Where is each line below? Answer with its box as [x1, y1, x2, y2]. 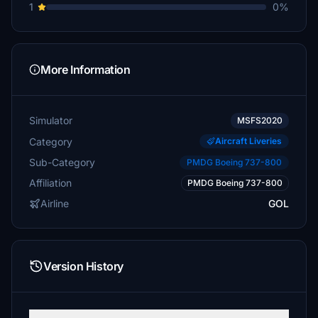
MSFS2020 [237, 115, 283, 126]
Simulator [29, 114, 72, 126]
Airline [40, 197, 69, 209]
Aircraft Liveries [215, 136, 282, 146]
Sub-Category [29, 155, 95, 168]
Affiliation [29, 177, 72, 189]
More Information [40, 62, 131, 77]
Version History [43, 259, 124, 273]
